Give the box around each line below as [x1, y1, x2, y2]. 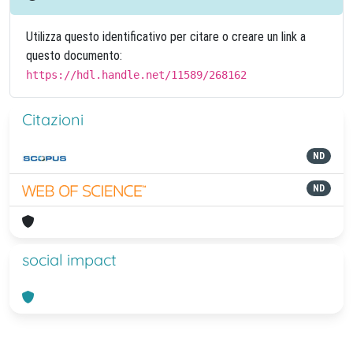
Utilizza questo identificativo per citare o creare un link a [26, 29, 306, 44]
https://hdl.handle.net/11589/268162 [26, 69, 247, 81]
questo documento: [26, 48, 122, 63]
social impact [22, 250, 117, 269]
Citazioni [22, 110, 84, 129]
